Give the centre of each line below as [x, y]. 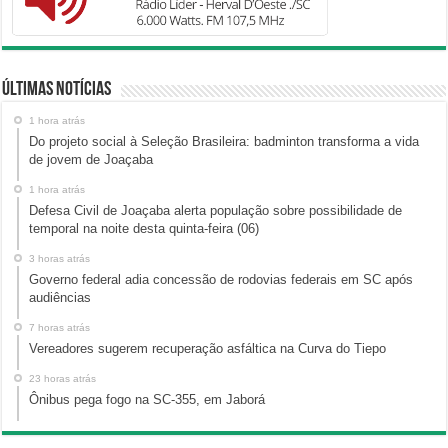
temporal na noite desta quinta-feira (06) [144, 229]
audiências [60, 298]
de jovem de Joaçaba [91, 160]
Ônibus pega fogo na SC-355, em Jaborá [147, 400]
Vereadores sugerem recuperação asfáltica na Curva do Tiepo [208, 349]
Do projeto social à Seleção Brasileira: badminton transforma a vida [224, 142]
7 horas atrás [60, 328]
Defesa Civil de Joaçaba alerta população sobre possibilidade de [216, 211]
